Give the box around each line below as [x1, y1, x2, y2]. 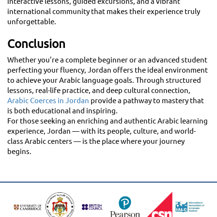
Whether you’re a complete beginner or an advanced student [7, 53, 207, 67]
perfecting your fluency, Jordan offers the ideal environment [7, 63, 208, 77]
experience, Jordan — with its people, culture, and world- [7, 124, 196, 138]
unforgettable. [7, 15, 56, 29]
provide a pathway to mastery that [89, 94, 204, 108]
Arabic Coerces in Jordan [7, 94, 89, 108]
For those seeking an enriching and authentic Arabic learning [7, 114, 208, 128]
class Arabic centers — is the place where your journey [7, 135, 185, 148]
